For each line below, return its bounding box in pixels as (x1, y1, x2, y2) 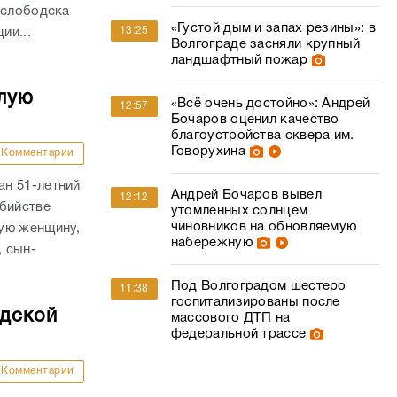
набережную (170, 237, 253, 249)
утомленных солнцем (170, 205, 308, 217)
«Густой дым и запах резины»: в (170, 22, 376, 35)
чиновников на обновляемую (170, 221, 357, 233)
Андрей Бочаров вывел (170, 189, 322, 201)
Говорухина (170, 145, 245, 158)
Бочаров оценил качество (170, 113, 339, 126)
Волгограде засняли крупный (170, 38, 361, 51)
